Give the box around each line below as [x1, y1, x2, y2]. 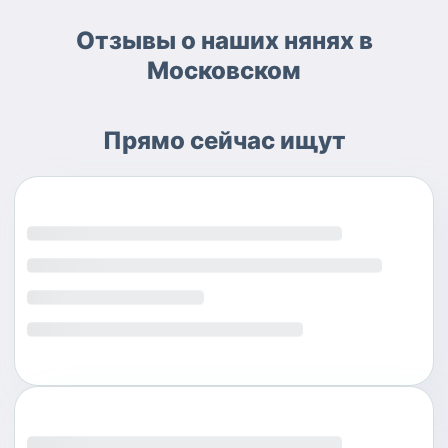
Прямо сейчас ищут [102, 126, 346, 156]
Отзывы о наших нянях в [75, 26, 373, 56]
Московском [147, 56, 301, 86]
